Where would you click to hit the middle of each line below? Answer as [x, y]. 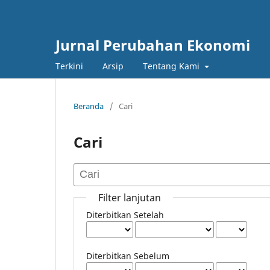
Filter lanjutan [130, 197]
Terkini [69, 66]
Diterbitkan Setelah [125, 215]
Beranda [89, 106]
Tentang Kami [172, 66]
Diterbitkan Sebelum [128, 256]
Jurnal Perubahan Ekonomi [153, 45]
